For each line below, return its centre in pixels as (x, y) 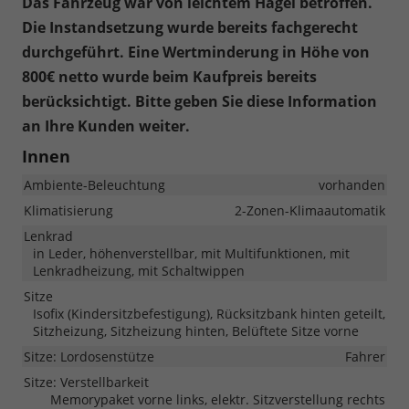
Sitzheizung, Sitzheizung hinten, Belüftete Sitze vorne (196, 331)
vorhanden (352, 185)
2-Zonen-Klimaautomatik (310, 211)
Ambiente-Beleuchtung (94, 185)
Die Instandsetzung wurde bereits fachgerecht (190, 28)
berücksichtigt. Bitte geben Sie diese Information (199, 102)
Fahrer (365, 357)
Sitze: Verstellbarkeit (86, 383)
